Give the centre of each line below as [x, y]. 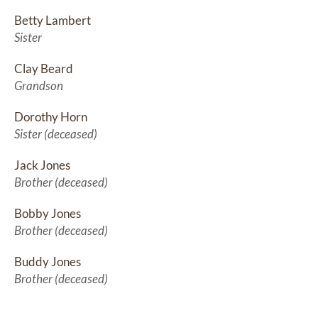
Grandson [39, 86]
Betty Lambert [53, 21]
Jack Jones [42, 165]
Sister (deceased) [56, 134]
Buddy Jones [48, 262]
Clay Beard [44, 69]
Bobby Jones [48, 214]
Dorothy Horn [51, 117]
